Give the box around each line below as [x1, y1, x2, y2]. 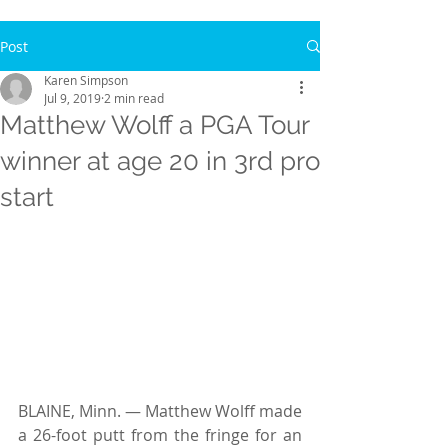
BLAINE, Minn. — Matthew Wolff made [18, 399, 302, 422]
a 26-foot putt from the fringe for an [18, 423, 302, 446]
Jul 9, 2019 [44, 90, 101, 106]
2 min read [104, 90, 164, 106]
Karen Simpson [44, 72, 128, 88]
